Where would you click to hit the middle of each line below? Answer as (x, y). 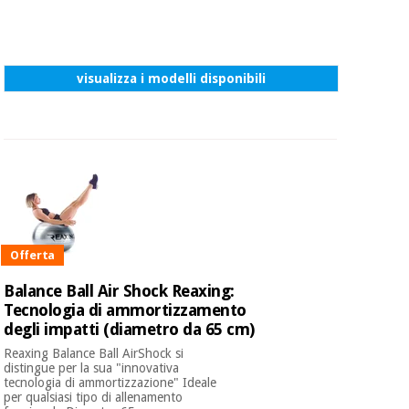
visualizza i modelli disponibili (172, 78)
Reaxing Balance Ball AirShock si (94, 353)
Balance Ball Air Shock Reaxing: (119, 291)
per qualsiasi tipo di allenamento (94, 397)
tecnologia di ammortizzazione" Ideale (110, 382)
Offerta (32, 256)
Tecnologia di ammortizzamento (125, 310)
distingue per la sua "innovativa (92, 367)
